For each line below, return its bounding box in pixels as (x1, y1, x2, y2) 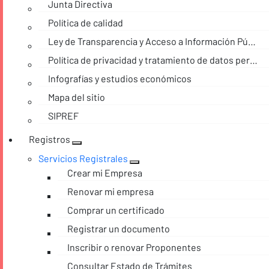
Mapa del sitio (48, 91, 105, 103)
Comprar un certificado (67, 204, 165, 216)
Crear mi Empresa (67, 167, 142, 179)
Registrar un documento (67, 223, 170, 235)
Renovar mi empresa (67, 186, 154, 198)
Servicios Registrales (38, 153, 128, 165)
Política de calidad (48, 17, 123, 29)
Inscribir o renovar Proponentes (67, 241, 201, 253)
